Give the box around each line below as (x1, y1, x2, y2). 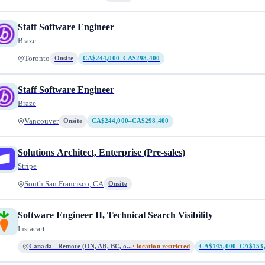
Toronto (24, 54, 50, 63)
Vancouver (24, 117, 59, 125)
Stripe (18, 161, 37, 170)
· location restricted (132, 243, 190, 250)
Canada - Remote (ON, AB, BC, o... (29, 243, 132, 250)
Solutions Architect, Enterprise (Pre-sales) (18, 147, 186, 157)
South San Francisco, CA (24, 180, 104, 188)
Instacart (18, 224, 46, 233)
